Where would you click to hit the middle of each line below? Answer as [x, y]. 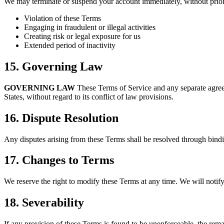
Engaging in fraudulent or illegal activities [90, 27]
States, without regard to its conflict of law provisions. [89, 96]
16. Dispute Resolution [61, 118]
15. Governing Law [53, 66]
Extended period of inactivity [70, 45]
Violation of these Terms [62, 18]
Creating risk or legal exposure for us [82, 36]
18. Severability [44, 203]
